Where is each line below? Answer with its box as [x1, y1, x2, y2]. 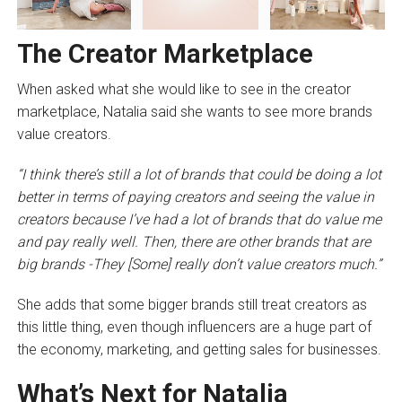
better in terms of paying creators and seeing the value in [16, 188, 374, 206]
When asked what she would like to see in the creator [16, 81, 351, 99]
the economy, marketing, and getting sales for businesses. [16, 341, 385, 359]
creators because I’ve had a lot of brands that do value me [16, 211, 381, 229]
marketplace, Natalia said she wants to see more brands [16, 103, 372, 121]
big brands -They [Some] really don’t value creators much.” [16, 256, 381, 274]
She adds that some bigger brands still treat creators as [16, 296, 367, 314]
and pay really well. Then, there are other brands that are [16, 233, 371, 251]
